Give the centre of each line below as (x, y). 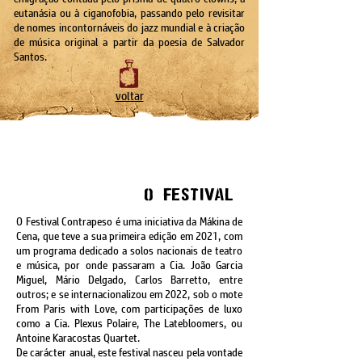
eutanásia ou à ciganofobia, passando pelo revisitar (129, 13)
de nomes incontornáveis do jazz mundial (106, 28)
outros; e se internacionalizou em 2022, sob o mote (129, 295)
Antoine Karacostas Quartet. (78, 338)
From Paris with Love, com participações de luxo (129, 309)
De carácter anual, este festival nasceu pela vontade (129, 353)
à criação (225, 28)
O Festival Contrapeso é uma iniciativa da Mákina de (129, 222)
